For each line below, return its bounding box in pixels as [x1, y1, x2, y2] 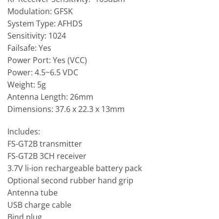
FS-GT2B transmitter [7, 138, 82, 149]
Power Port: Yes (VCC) [7, 54, 87, 66]
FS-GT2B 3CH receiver [7, 150, 87, 161]
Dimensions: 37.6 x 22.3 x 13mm [7, 103, 125, 114]
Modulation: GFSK [7, 5, 73, 17]
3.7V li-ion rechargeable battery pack [7, 162, 142, 174]
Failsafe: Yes [7, 42, 51, 53]
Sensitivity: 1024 [7, 30, 66, 41]
